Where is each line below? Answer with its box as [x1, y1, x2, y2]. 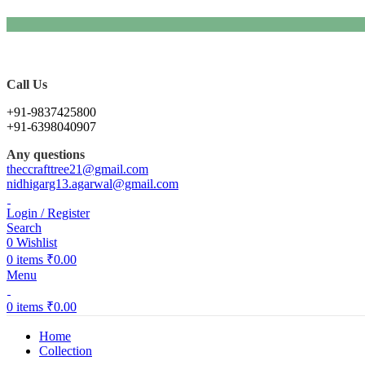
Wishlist [16, 235, 57, 249]
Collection [39, 343, 92, 358]
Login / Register [7, 205, 90, 220]
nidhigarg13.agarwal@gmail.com [7, 176, 178, 191]
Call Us [7, 77, 47, 91]
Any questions [7, 147, 85, 161]
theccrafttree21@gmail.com [7, 161, 148, 176]
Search [7, 220, 42, 235]
